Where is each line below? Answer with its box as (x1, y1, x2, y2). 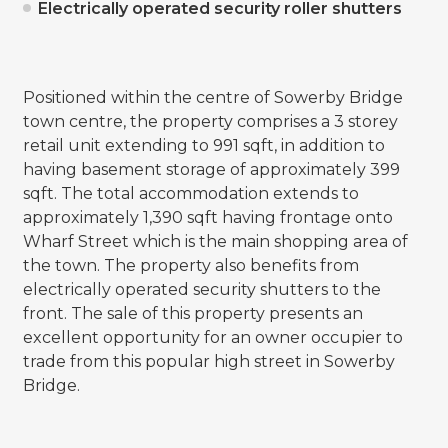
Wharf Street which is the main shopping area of (22, 232, 408, 252)
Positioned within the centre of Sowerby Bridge (22, 88, 403, 108)
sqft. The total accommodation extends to (22, 184, 359, 204)
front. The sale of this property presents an (22, 304, 363, 324)
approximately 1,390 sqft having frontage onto (22, 208, 393, 228)
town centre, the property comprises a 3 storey (22, 112, 398, 132)
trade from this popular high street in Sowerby (22, 352, 395, 372)
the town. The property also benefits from (22, 256, 359, 276)
